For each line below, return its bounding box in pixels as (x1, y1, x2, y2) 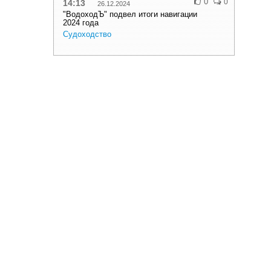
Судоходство (63, 30, 111, 39)
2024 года (63, 18, 99, 27)
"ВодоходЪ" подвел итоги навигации (63, 10, 197, 19)
